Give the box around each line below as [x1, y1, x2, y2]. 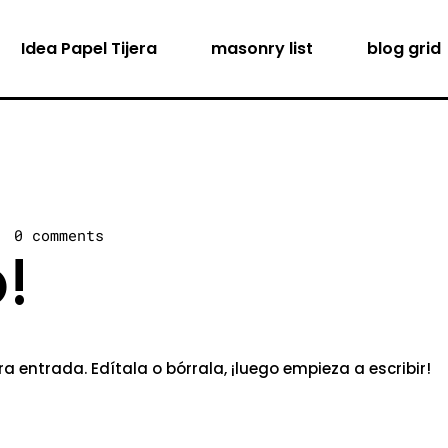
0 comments [14, 224, 104, 245]
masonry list [211, 37, 313, 60]
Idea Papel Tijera [21, 37, 157, 60]
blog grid [367, 37, 441, 60]
